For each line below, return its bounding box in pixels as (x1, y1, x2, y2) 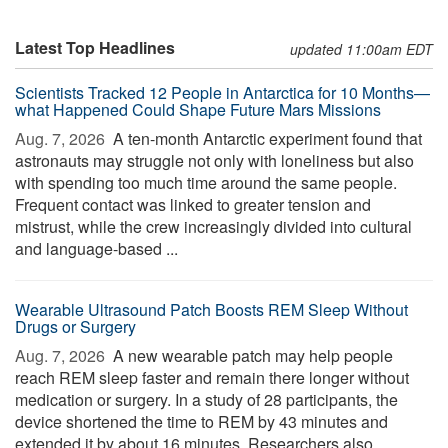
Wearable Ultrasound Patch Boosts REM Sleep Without (15, 298, 408, 321)
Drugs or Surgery (15, 315, 136, 338)
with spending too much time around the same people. (15, 171, 397, 194)
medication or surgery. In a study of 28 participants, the (15, 388, 398, 411)
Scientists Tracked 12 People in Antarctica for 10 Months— (15, 81, 430, 104)
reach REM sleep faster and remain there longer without (15, 366, 409, 389)
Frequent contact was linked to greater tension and (15, 193, 371, 216)
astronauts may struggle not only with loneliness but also (15, 149, 414, 172)
